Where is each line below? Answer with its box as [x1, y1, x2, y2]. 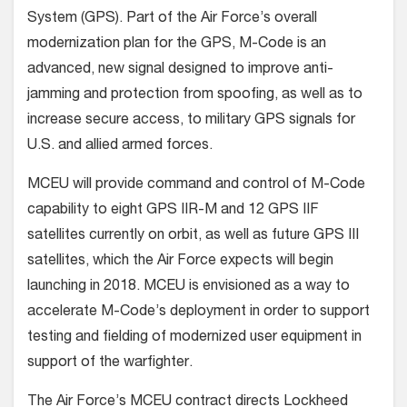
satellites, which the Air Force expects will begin [27, 253, 333, 269]
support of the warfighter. [27, 355, 193, 371]
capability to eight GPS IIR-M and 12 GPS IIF [27, 203, 319, 218]
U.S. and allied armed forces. [27, 138, 213, 154]
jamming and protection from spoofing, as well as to [27, 87, 362, 103]
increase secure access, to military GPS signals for [27, 113, 355, 128]
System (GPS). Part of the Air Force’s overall [27, 11, 317, 26]
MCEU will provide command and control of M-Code [27, 177, 365, 193]
